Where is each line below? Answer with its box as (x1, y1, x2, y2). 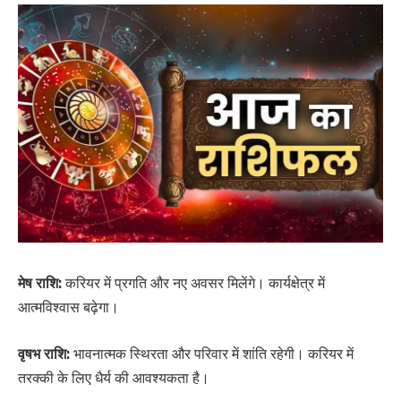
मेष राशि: (18, 275, 62, 293)
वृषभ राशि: (18, 345, 70, 363)
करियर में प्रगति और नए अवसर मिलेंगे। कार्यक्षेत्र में (62, 275, 325, 293)
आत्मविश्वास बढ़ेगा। (18, 299, 119, 317)
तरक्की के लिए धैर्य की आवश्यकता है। (18, 369, 209, 387)
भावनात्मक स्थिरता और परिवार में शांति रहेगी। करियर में (70, 345, 354, 363)
